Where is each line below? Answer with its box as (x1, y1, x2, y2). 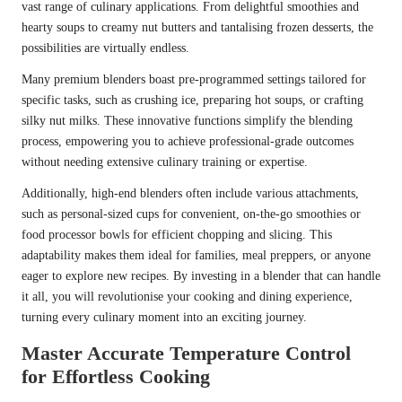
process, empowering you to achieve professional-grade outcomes (22, 134, 354, 148)
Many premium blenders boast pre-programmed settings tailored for (22, 72, 366, 86)
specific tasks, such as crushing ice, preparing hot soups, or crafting (22, 92, 363, 107)
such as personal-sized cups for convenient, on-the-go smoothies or (22, 206, 361, 221)
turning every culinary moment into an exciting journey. (22, 310, 307, 324)
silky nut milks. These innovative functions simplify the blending (22, 113, 353, 127)
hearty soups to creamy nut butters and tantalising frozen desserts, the (22, 20, 373, 34)
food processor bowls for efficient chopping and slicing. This (22, 227, 332, 241)
